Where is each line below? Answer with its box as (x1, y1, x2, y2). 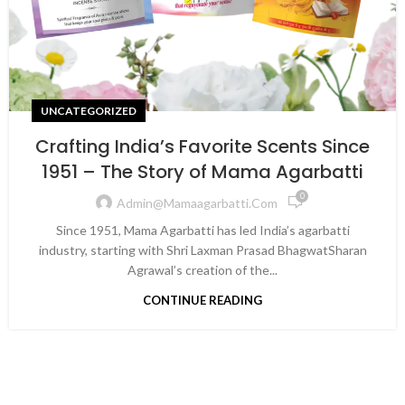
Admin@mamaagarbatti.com (117, 194, 278, 211)
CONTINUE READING (143, 293, 262, 307)
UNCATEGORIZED (41, 104, 137, 118)
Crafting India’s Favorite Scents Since (35, 134, 370, 159)
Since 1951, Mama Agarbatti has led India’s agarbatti (55, 222, 350, 238)
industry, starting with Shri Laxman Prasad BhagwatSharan (38, 242, 367, 258)
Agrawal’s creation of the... (127, 262, 278, 278)
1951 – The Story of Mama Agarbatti (42, 159, 363, 184)
